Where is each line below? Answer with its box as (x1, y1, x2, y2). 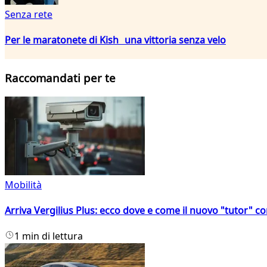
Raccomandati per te (5, 70, 116, 86)
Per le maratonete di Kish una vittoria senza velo (5, 33, 226, 47)
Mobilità (5, 178, 42, 191)
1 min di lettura (14, 229, 83, 243)
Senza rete (5, 7, 52, 21)
